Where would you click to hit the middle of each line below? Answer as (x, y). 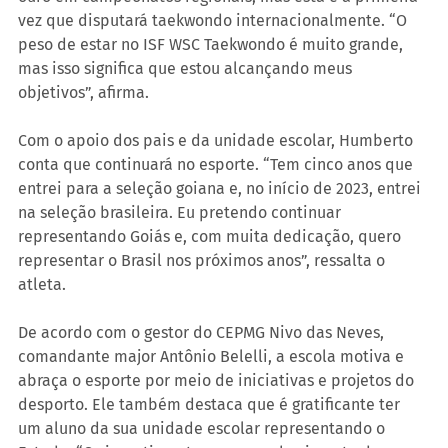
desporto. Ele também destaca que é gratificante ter (211, 405)
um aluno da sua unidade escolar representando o (203, 429)
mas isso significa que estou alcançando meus (187, 69)
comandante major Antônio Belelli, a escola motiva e (213, 357)
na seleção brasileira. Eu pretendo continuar (181, 213)
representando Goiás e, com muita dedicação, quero (211, 237)
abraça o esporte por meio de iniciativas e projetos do (218, 381)
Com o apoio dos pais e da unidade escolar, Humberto (217, 141)
